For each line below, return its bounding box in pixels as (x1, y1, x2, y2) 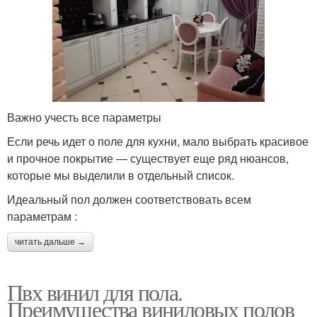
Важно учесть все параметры (7, 109, 161, 125)
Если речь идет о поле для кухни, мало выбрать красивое (7, 133, 309, 149)
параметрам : (7, 208, 77, 224)
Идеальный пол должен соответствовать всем (7, 191, 251, 207)
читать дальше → (15, 237, 86, 247)
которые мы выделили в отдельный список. (7, 167, 234, 183)
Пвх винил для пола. (7, 277, 183, 307)
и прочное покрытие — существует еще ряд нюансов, (7, 150, 289, 166)
